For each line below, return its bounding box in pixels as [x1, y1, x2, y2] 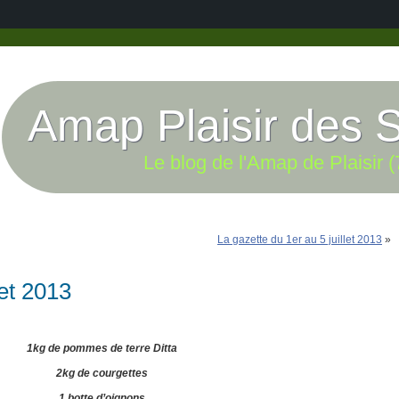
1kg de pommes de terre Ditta [26, 342, 177, 354]
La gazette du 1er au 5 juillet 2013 [217, 233, 382, 246]
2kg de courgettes [55, 367, 148, 379]
